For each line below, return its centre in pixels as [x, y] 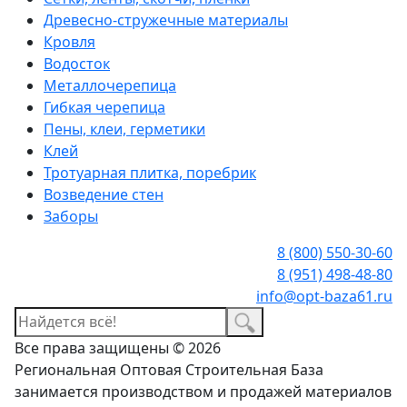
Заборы [71, 217]
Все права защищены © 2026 [118, 347]
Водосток [77, 64]
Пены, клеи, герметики [124, 129]
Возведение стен [104, 195]
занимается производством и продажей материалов [203, 391]
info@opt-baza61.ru [324, 297]
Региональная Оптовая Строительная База [169, 369]
